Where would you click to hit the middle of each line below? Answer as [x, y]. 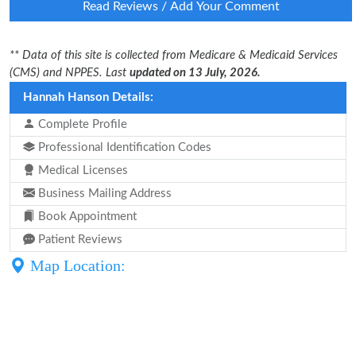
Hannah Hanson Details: [88, 97]
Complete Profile [81, 124]
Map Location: [76, 265]
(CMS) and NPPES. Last [70, 73]
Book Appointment [86, 217]
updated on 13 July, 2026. [195, 73]
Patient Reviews [79, 240]
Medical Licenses [81, 170]
